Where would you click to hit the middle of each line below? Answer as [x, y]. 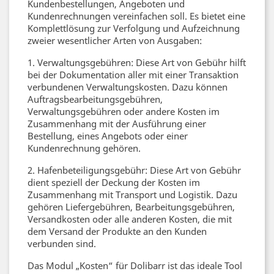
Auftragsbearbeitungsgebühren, [95, 99]
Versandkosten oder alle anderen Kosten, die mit [130, 219]
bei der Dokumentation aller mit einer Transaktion [133, 75]
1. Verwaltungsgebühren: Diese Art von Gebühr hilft [137, 62]
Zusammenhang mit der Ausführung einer [117, 124]
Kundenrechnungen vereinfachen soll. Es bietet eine [136, 16]
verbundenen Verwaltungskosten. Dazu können [128, 87]
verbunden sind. [62, 243]
